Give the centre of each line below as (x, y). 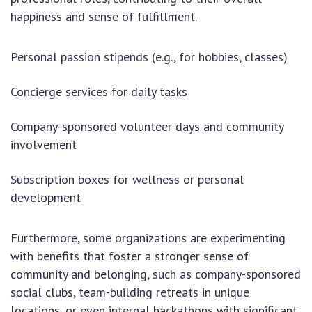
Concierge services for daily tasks (99, 92)
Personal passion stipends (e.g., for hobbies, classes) (149, 57)
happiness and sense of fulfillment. (104, 17)
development (46, 198)
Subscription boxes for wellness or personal (127, 180)
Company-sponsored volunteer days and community (147, 127)
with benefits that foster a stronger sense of (130, 256)
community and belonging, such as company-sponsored (156, 274)
